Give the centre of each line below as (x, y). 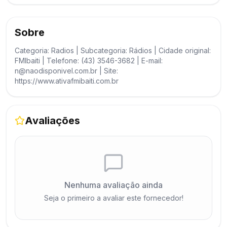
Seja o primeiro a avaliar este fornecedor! (113, 198)
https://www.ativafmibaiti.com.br (67, 81)
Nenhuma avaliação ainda (113, 185)
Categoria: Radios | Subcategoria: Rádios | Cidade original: (113, 50)
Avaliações (52, 121)
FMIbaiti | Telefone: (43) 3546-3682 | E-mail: (89, 61)
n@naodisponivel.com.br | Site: (66, 71)
